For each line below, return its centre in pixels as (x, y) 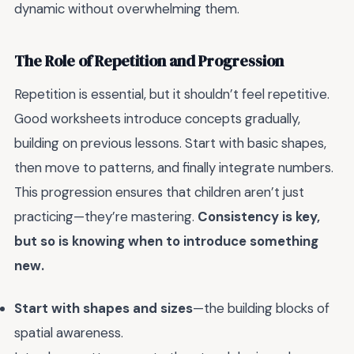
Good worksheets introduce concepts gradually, (157, 118)
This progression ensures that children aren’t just (159, 192)
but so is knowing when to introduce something (166, 241)
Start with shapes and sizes (104, 309)
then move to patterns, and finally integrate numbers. (174, 167)
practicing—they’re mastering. (106, 216)
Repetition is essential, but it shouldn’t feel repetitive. (172, 94)
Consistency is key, (259, 216)
